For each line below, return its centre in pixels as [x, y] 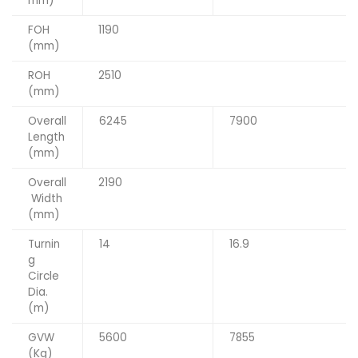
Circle [44, 276]
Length [46, 137]
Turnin [44, 245]
